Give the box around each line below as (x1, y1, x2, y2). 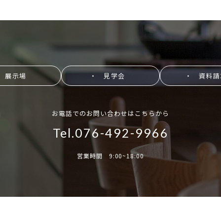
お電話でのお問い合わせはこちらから (51, 109, 170, 118)
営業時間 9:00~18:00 (76, 151, 145, 160)
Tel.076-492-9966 (52, 125, 169, 140)
